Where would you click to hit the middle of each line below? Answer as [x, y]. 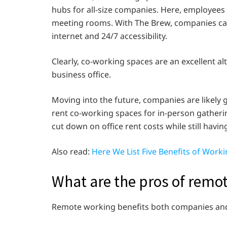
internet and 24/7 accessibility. [110, 36]
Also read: [72, 151]
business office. [82, 74]
